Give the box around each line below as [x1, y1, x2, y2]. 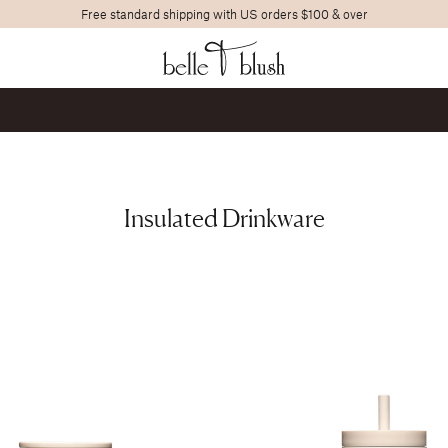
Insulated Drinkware [123, 203, 325, 233]
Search [387, 29, 428, 46]
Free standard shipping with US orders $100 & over [80, 6, 368, 22]
